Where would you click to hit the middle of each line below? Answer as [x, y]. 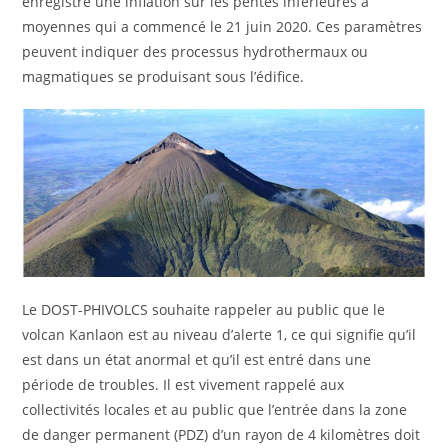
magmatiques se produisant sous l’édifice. [163, 76]
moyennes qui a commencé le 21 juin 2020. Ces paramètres [222, 26]
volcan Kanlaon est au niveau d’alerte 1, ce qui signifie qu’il [219, 334]
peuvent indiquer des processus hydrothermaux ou [195, 51]
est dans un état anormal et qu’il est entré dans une [197, 359]
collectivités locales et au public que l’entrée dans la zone [215, 409]
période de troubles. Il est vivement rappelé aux [183, 384]
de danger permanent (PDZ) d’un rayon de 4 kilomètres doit [221, 434]
